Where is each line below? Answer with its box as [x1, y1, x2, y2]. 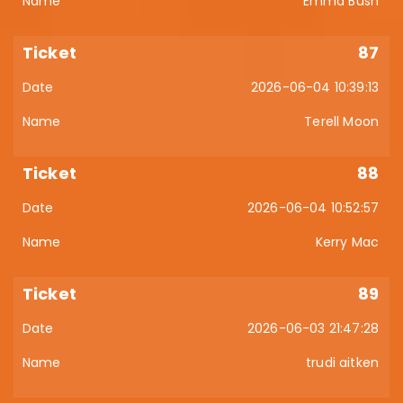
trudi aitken [306, 354, 379, 372]
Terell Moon [304, 112, 379, 130]
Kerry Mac [315, 233, 379, 251]
